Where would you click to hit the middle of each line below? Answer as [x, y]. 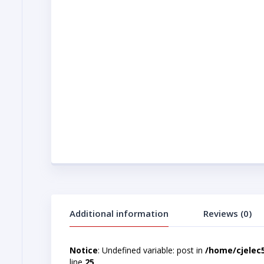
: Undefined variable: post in [151, 250]
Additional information [119, 213]
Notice [84, 250]
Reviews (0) [227, 213]
